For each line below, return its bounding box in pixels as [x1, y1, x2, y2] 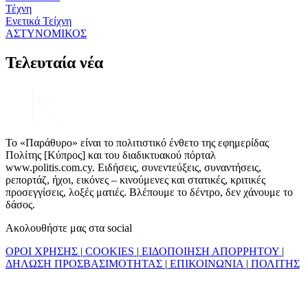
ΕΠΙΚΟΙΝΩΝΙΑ [167, 258, 246, 269]
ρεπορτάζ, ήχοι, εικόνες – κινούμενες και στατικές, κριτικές [5, 174, 265, 186]
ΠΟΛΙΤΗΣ [248, 258, 300, 269]
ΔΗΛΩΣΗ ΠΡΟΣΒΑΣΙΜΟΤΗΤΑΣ [5, 258, 165, 269]
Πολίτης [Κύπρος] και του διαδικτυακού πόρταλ [5, 149, 216, 161]
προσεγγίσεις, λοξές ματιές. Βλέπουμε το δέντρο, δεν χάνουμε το [5, 186, 293, 198]
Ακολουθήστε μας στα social [5, 222, 132, 234]
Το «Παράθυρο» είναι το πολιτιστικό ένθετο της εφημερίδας [5, 137, 269, 148]
